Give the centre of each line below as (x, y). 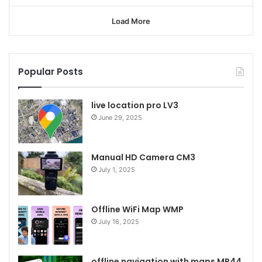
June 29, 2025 (120, 118)
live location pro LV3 (135, 106)
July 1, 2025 (117, 170)
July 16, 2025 (119, 222)
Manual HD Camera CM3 (143, 158)
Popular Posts (51, 72)
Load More (131, 21)
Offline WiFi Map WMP (137, 210)
